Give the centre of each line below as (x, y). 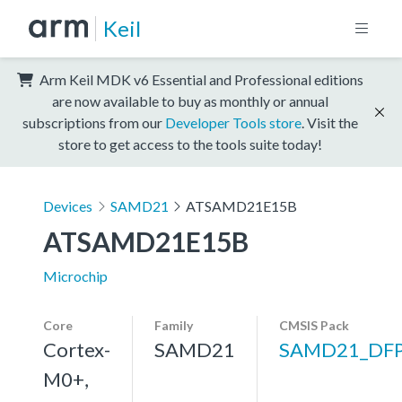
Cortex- (77, 349)
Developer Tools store (233, 122)
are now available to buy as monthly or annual (190, 100)
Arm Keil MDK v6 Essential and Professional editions (200, 79)
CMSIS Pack (314, 325)
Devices (68, 205)
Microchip (75, 275)
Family (174, 325)
